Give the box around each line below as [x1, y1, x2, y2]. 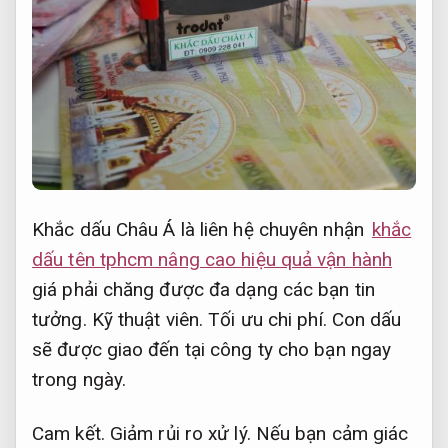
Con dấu [326, 307, 402, 331]
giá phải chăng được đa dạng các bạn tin [32, 277, 375, 301]
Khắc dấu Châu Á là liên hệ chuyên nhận [32, 217, 369, 241]
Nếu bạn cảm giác [250, 422, 409, 446]
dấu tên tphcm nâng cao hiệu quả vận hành [32, 247, 393, 271]
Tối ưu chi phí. [208, 307, 327, 331]
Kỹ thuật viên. [91, 307, 204, 331]
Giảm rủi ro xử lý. [109, 422, 251, 446]
